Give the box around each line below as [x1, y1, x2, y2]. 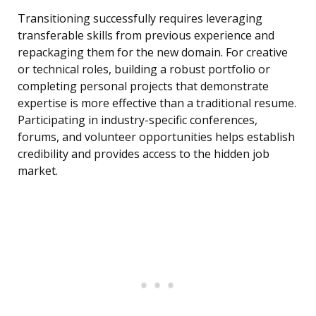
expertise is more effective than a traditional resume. [18, 95, 296, 111]
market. [18, 163, 58, 179]
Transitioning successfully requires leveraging [18, 11, 262, 27]
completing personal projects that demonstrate [18, 78, 269, 95]
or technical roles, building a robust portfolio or [18, 61, 270, 78]
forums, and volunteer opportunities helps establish [18, 129, 295, 145]
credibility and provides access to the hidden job [18, 146, 269, 162]
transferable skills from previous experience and [18, 28, 274, 44]
